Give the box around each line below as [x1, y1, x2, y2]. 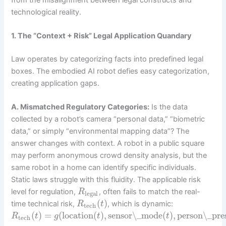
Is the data [149, 102, 188, 112]
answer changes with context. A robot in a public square [11, 139, 205, 148]
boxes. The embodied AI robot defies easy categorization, [11, 66, 210, 76]
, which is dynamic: [107, 199, 173, 209]
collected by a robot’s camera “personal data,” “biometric [11, 115, 205, 124]
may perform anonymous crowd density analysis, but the [11, 151, 207, 160]
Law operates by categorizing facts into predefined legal [11, 54, 204, 64]
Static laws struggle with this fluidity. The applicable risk [11, 175, 201, 185]
